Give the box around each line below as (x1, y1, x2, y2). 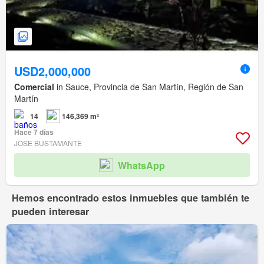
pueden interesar (12, 204, 89, 219)
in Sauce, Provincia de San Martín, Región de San (54, 81, 243, 93)
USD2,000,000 (14, 62, 91, 80)
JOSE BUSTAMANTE (14, 138, 82, 148)
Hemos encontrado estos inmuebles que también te (12, 191, 249, 205)
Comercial (14, 81, 54, 93)
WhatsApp (118, 158, 165, 172)
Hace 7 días (14, 127, 54, 138)
